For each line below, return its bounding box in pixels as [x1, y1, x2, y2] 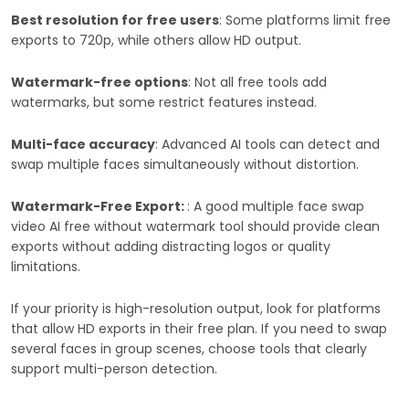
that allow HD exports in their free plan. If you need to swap [11, 319, 387, 338]
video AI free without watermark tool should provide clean [11, 216, 380, 236]
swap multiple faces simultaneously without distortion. [11, 154, 359, 173]
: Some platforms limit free [219, 10, 391, 29]
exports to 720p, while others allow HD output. [11, 30, 301, 49]
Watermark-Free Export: [11, 196, 187, 215]
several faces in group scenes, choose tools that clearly [11, 339, 367, 358]
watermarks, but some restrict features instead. [11, 92, 317, 111]
